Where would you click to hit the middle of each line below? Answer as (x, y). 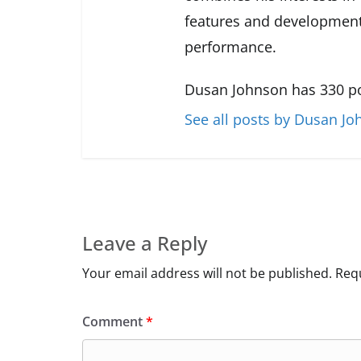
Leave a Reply (145, 243)
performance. (230, 47)
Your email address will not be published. (207, 273)
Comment (114, 321)
